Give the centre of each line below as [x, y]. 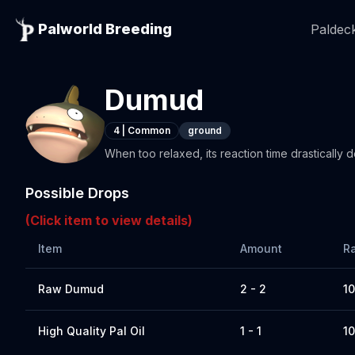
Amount [261, 248]
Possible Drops [77, 193]
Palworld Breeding [105, 29]
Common [149, 130]
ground [205, 130]
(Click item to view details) [109, 220]
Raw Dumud [71, 289]
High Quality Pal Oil [92, 331]
